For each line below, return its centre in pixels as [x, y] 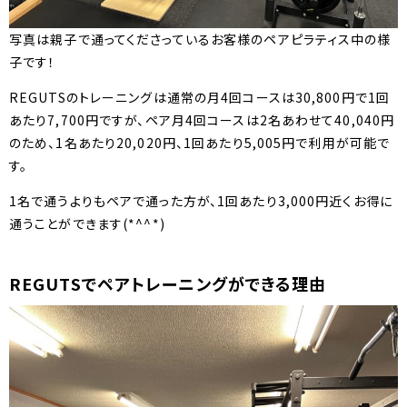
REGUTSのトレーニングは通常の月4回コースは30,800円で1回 [200, 97]
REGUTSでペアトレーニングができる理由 [168, 283]
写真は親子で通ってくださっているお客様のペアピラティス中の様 [200, 39]
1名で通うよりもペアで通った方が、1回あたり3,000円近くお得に [201, 201]
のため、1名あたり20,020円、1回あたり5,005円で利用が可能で [200, 143]
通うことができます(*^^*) [87, 223]
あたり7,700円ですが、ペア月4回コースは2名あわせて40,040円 [202, 120]
